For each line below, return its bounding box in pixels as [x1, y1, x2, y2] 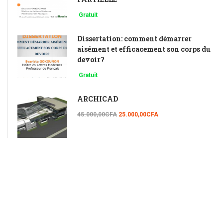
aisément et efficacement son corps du [77, 44, 211, 54]
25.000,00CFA [117, 111, 158, 118]
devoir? [77, 54, 105, 64]
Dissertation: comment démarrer [77, 33, 192, 43]
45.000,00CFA [77, 111, 117, 118]
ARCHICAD [77, 94, 118, 104]
